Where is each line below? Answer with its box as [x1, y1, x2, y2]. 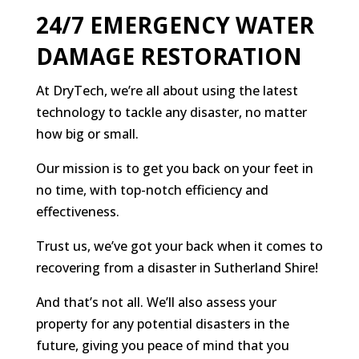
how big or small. [35, 125, 139, 143]
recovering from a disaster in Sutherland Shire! [35, 259, 318, 277]
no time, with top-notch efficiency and [35, 181, 268, 200]
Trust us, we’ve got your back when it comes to [35, 237, 323, 256]
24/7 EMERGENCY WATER [35, 10, 314, 41]
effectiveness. [35, 203, 119, 221]
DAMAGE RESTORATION [35, 41, 302, 72]
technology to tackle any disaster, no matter [35, 103, 307, 122]
